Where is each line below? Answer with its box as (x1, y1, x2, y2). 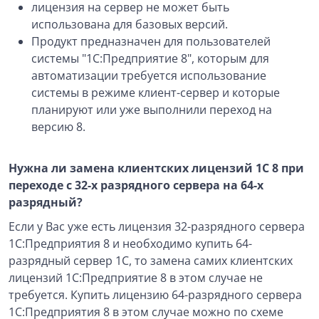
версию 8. (31, 119, 88, 135)
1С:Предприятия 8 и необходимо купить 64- (9, 236, 252, 251)
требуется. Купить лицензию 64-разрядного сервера (9, 287, 302, 303)
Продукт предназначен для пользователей (31, 33, 271, 49)
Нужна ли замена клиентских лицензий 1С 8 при (9, 160, 304, 176)
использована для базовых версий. (31, 16, 228, 32)
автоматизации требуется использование (31, 68, 266, 83)
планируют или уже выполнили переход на (31, 102, 272, 117)
